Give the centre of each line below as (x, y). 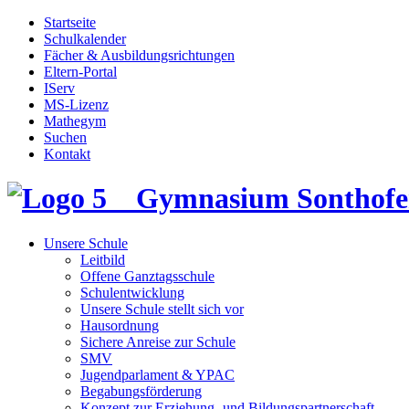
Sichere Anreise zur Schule (158, 341)
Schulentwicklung (132, 292)
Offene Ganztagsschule (147, 276)
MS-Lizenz (76, 105)
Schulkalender (85, 39)
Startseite (70, 22)
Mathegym (75, 121)
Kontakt (67, 154)
